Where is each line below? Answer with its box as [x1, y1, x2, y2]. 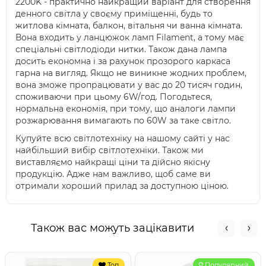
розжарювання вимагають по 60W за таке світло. [15, 115, 231, 126]
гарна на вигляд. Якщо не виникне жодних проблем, [15, 68, 246, 78]
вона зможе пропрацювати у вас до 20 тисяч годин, [15, 80, 242, 90]
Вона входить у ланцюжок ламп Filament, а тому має [15, 32, 244, 43]
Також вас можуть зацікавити [30, 221, 194, 235]
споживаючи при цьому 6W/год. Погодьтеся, [15, 91, 212, 102]
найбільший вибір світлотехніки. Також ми [15, 145, 204, 156]
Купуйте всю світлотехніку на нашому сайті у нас [15, 133, 230, 144]
